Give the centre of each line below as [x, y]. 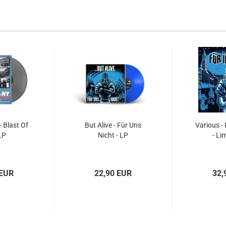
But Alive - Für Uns [113, 125]
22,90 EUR [113, 173]
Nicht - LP [113, 135]
